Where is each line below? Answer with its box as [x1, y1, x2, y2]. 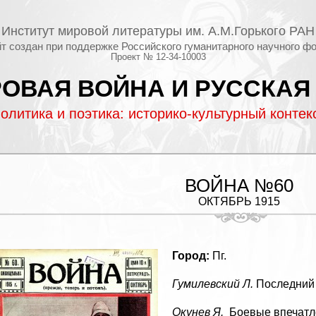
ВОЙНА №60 [185, 175, 293, 196]
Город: [172, 250, 209, 262]
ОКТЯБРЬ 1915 [198, 195, 280, 207]
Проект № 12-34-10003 [110, 51, 206, 62]
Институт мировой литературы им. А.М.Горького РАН [1, 24, 315, 38]
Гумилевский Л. [172, 278, 253, 290]
